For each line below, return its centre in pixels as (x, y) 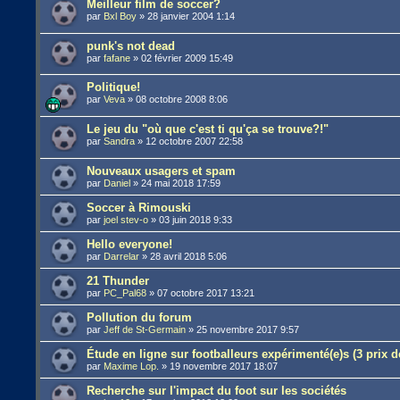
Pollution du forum (140, 317)
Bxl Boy (121, 17)
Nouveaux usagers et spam (162, 171)
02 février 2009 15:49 (187, 58)
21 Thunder (118, 280)
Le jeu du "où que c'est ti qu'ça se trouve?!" (208, 129)
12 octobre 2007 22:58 (195, 141)
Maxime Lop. (132, 366)
